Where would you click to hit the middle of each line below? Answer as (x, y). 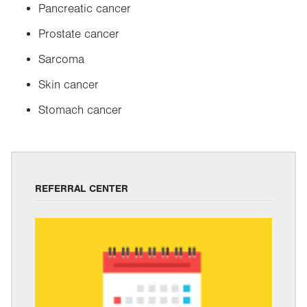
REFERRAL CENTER (82, 189)
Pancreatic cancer (85, 9)
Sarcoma (61, 60)
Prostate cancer (79, 34)
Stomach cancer (80, 110)
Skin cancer (69, 85)
